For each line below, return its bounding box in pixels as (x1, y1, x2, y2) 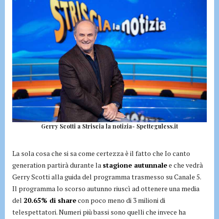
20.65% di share (23, 195, 76, 205)
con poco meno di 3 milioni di (76, 195, 165, 205)
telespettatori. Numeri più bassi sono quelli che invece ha (12, 207, 186, 217)
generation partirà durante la (12, 160, 103, 170)
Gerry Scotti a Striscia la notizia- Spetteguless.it (41, 122, 178, 130)
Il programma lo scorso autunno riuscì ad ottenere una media (12, 183, 199, 193)
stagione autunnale (103, 160, 167, 170)
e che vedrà (167, 160, 203, 170)
